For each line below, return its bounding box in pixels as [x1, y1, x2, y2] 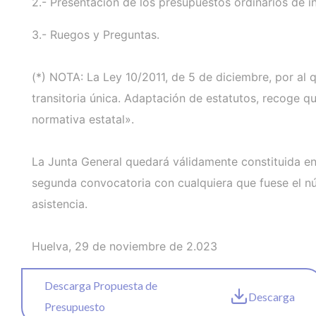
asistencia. [32, 197, 87, 212]
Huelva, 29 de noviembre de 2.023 [32, 239, 217, 254]
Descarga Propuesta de [44, 279, 157, 293]
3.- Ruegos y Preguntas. [32, 28, 159, 42]
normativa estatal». [32, 112, 134, 127]
